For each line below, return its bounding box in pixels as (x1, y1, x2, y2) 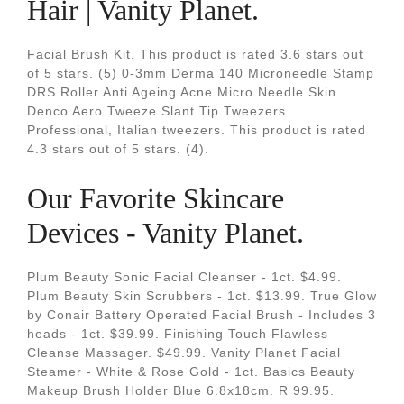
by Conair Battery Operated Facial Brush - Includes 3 (27, 308, 376, 322)
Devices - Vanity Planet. (27, 216, 304, 249)
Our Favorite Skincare (27, 182, 284, 215)
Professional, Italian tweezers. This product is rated (27, 123, 366, 137)
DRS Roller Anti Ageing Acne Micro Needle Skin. (27, 85, 341, 99)
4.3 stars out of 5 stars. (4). (27, 142, 209, 156)
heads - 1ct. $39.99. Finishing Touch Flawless (27, 326, 328, 341)
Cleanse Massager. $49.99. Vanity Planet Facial (27, 345, 341, 360)
